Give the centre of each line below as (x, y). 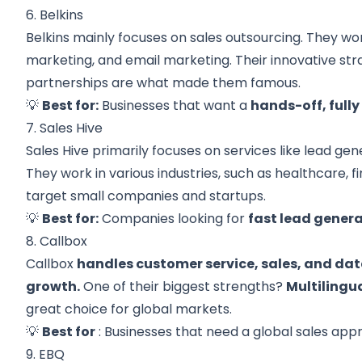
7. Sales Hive (65, 128)
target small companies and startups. (146, 196)
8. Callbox (57, 241)
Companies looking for (174, 219)
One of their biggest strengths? (183, 286)
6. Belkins (55, 15)
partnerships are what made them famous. (164, 83)
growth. (53, 286)
